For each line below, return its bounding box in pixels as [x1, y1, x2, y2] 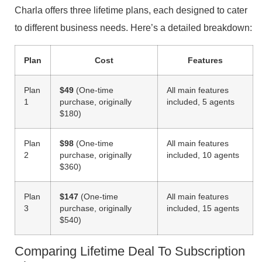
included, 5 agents [167, 97, 235, 107]
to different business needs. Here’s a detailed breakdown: [15, 23, 252, 33]
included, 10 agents [167, 150, 239, 160]
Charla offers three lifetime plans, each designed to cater [15, 5, 247, 16]
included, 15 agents [167, 204, 239, 213]
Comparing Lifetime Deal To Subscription [15, 244, 245, 259]
